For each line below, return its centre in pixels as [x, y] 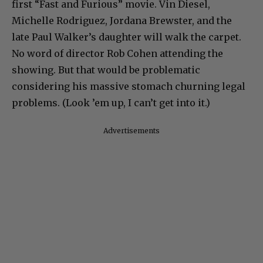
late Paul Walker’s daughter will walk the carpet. [127, 37]
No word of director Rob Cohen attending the [117, 54]
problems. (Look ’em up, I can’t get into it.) [111, 103]
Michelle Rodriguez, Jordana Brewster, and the [122, 21]
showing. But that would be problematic [106, 70]
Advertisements [131, 131]
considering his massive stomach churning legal [129, 87]
